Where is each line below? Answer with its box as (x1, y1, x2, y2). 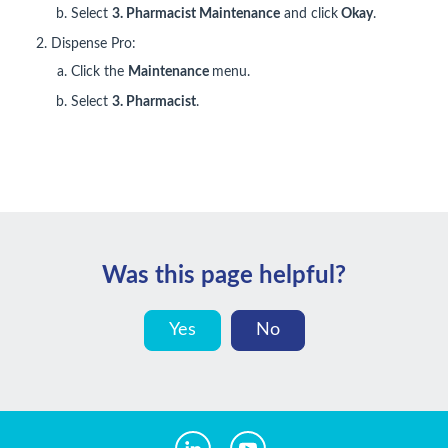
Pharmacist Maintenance (126, 7, 280, 21)
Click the (71, 65, 128, 79)
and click (280, 7, 338, 21)
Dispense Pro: (51, 37, 136, 51)
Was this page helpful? (102, 264, 346, 288)
